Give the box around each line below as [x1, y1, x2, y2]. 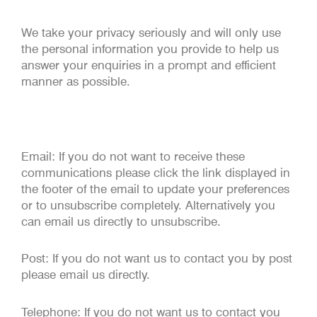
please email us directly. [21, 267, 150, 282]
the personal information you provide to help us [21, 42, 279, 56]
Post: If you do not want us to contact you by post [21, 251, 292, 266]
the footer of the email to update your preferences [21, 181, 289, 196]
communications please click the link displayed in [21, 165, 290, 180]
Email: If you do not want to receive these [21, 149, 245, 163]
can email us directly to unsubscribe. [21, 214, 221, 229]
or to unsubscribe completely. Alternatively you [21, 197, 275, 212]
